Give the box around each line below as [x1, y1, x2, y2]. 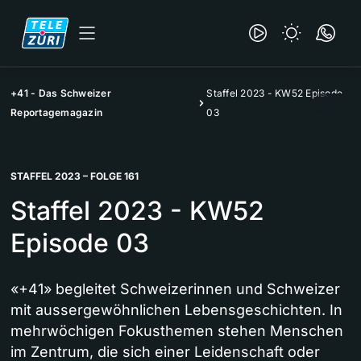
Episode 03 [10, 227, 149, 259]
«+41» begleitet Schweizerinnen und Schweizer [10, 280, 340, 297]
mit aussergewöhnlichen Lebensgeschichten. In [10, 301, 342, 318]
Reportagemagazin [10, 106, 102, 118]
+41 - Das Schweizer [10, 87, 111, 99]
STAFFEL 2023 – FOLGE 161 [10, 170, 139, 182]
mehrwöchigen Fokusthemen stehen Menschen [10, 322, 343, 339]
